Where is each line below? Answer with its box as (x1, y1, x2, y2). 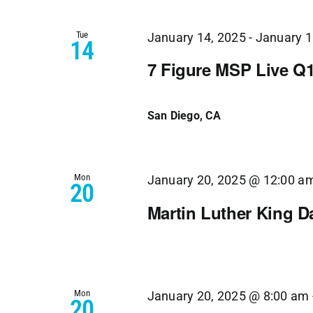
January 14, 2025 (147, 31, 246, 45)
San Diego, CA (147, 109, 221, 123)
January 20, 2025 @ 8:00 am (147, 289, 310, 303)
